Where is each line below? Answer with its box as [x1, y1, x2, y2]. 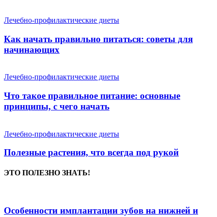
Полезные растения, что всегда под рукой [4, 147, 179, 158]
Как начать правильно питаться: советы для [4, 33, 193, 44]
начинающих [4, 44, 60, 55]
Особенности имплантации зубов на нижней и [4, 205, 198, 216]
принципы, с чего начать [4, 101, 109, 111]
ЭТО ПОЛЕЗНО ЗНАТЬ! [4, 168, 90, 177]
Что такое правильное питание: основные [4, 90, 180, 101]
